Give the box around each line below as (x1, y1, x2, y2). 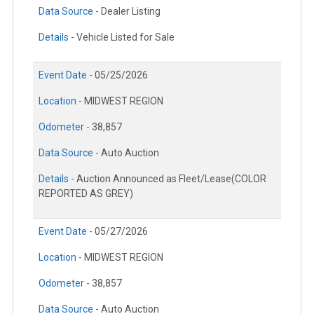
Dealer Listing (101, 5, 161, 17)
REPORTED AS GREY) (39, 187, 133, 199)
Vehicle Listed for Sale (76, 31, 175, 43)
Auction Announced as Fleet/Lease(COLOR (76, 172, 266, 184)
